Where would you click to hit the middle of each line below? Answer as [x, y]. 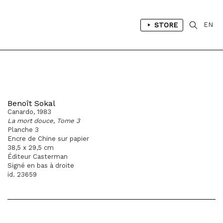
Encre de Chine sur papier [48, 139]
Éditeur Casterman [38, 157]
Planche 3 [23, 130]
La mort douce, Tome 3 [44, 121]
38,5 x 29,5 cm [31, 148]
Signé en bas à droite [41, 166]
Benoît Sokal [31, 103]
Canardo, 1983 [29, 112]
